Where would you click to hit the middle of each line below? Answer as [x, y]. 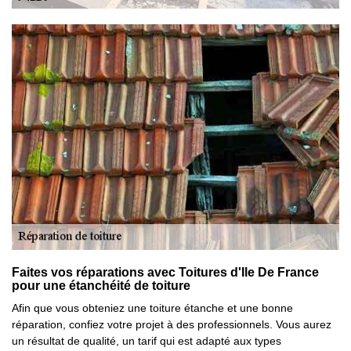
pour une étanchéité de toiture [101, 286]
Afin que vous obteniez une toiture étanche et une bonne [152, 308]
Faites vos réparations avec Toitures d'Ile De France [165, 272]
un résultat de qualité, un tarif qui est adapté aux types [147, 341]
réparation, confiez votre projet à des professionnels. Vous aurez [172, 324]
